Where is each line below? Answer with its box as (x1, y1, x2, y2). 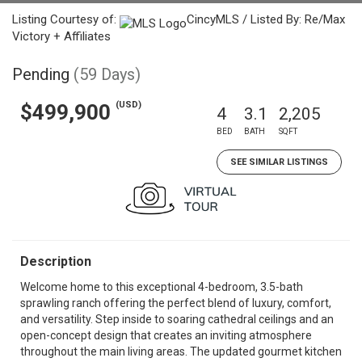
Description (20, 254, 91, 269)
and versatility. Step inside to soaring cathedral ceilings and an (20, 313, 334, 326)
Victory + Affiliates (12, 29, 111, 44)
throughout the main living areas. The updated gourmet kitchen (20, 345, 342, 358)
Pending (12, 65, 69, 84)
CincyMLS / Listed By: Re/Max (187, 12, 345, 27)
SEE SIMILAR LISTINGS (230, 157, 328, 167)
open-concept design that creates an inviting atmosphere (20, 329, 312, 342)
